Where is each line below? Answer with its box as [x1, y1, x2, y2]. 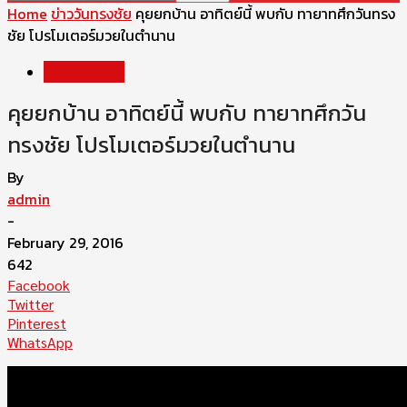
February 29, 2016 [7, 232, 124, 253]
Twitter [7, 294, 54, 313]
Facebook [7, 275, 70, 294]
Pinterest [7, 313, 66, 333]
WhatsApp [7, 333, 73, 352]
